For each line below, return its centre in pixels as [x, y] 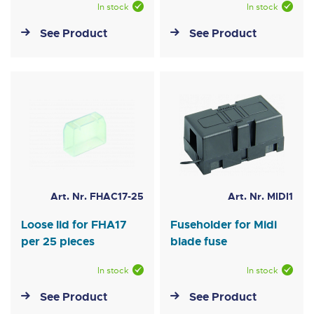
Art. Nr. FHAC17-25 [97, 197]
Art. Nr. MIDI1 [260, 197]
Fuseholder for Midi [224, 225]
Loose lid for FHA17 [74, 225]
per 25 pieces [58, 242]
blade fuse [199, 242]
